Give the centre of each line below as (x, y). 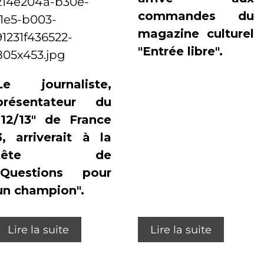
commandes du (196, 16)
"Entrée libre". (180, 51)
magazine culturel (196, 34)
